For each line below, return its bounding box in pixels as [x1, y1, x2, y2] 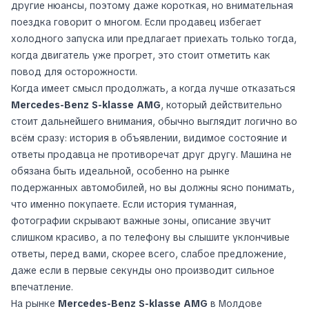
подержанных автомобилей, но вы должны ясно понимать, [11, 181, 295, 195]
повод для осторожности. [11, 66, 137, 79]
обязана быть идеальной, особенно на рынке [11, 165, 230, 178]
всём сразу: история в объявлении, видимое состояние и [11, 132, 287, 145]
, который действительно [161, 99, 282, 112]
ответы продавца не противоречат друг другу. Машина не [11, 148, 292, 161]
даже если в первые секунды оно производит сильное [11, 264, 275, 277]
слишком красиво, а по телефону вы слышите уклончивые [11, 231, 290, 244]
